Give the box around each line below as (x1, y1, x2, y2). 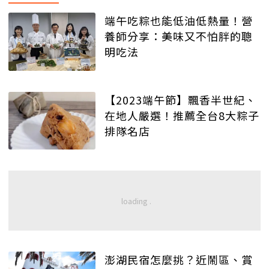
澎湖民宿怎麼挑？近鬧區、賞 (104, 252, 253, 268)
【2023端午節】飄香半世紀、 (104, 91, 256, 107)
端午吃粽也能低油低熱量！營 (104, 13, 253, 29)
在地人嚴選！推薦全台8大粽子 (104, 107, 259, 123)
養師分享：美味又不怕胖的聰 (104, 28, 253, 44)
